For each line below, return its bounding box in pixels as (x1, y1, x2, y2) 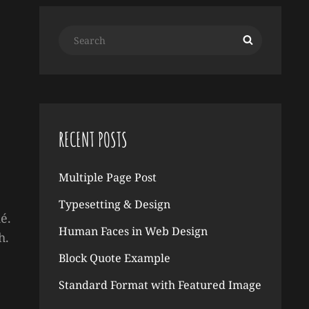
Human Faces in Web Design (58, 223, 208, 239)
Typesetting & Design (58, 197, 170, 212)
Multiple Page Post (58, 170, 157, 185)
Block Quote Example (58, 250, 170, 266)
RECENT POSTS (58, 128, 128, 152)
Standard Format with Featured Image (58, 277, 261, 292)
